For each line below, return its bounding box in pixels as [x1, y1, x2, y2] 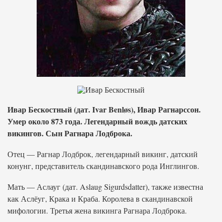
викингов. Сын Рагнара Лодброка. [7, 127, 132, 139]
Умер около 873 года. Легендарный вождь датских [7, 115, 187, 127]
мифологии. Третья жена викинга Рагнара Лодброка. [7, 205, 187, 216]
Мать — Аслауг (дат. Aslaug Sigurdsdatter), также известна [7, 181, 203, 192]
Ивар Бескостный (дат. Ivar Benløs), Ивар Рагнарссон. [7, 104, 201, 115]
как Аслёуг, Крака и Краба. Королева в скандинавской [7, 193, 193, 204]
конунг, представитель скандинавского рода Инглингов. [7, 161, 199, 171]
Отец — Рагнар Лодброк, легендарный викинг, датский [7, 149, 198, 159]
